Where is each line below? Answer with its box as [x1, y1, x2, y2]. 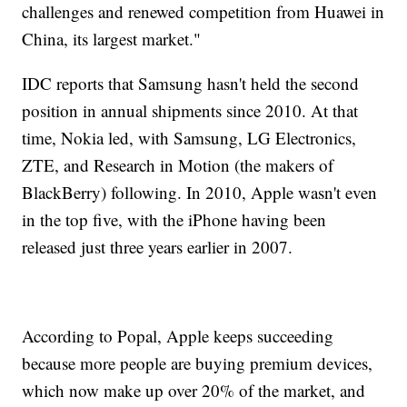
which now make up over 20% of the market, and [22, 379, 366, 402]
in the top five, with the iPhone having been [22, 208, 327, 232]
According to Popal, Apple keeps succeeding [22, 324, 334, 348]
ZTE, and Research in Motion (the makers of [22, 154, 334, 177]
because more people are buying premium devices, [22, 352, 373, 375]
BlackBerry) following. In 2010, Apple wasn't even [22, 181, 378, 204]
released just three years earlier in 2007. [22, 235, 293, 259]
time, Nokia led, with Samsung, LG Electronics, [22, 126, 357, 150]
